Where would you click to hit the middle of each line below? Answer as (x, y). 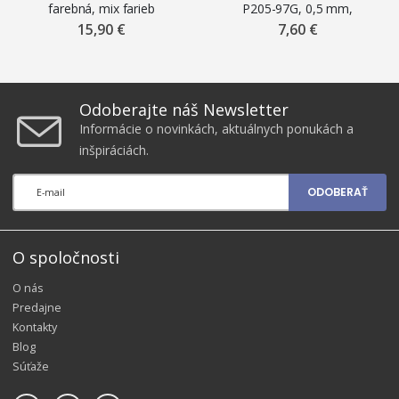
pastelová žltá (297, 26)
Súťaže (31, 366)
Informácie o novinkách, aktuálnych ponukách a (216, 128)
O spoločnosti (66, 257)
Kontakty (35, 327)
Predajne (37, 307)
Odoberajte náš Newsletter (184, 109)
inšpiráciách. (114, 150)
